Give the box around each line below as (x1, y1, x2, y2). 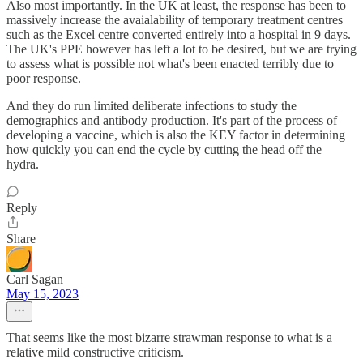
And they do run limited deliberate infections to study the (6, 99, 297, 113)
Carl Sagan (6, 272, 63, 286)
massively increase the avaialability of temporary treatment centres (6, 13, 343, 27)
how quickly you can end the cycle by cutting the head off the (6, 143, 322, 156)
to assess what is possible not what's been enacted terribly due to (6, 57, 334, 70)
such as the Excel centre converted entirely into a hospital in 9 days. (6, 28, 351, 41)
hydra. (6, 157, 39, 171)
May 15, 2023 (6, 287, 79, 301)
